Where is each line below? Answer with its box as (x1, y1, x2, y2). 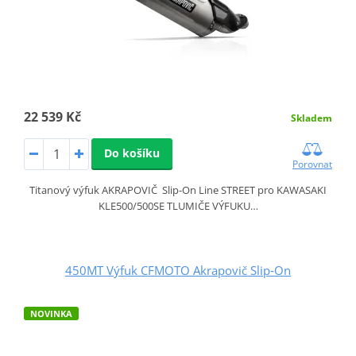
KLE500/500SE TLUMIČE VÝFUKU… (98, 198, 258, 213)
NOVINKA (29, 307, 72, 319)
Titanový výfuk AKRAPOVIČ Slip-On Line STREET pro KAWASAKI (29, 182, 327, 197)
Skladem (291, 110, 333, 125)
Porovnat (292, 157, 333, 171)
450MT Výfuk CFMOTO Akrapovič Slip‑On (65, 261, 291, 278)
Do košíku (103, 145, 160, 161)
